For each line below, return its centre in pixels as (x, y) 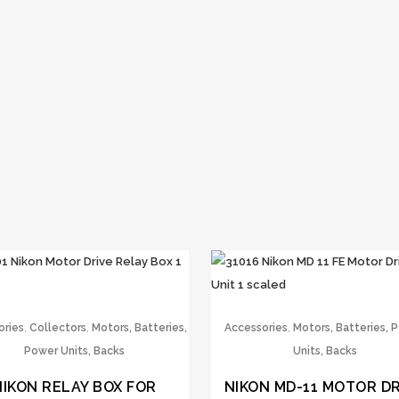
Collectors (58, 328)
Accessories (256, 328)
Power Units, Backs (74, 351)
